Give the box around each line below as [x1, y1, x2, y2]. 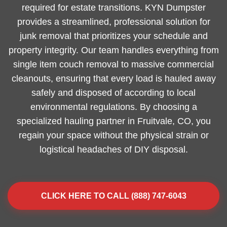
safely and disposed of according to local [31, 88, 196, 98]
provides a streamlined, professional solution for [17, 17, 210, 27]
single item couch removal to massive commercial [13, 59, 214, 69]
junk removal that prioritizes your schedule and [19, 31, 208, 41]
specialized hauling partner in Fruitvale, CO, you [16, 116, 211, 126]
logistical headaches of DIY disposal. [39, 144, 188, 155]
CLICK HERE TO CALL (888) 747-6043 [41, 192, 186, 200]
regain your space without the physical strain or [18, 130, 209, 140]
